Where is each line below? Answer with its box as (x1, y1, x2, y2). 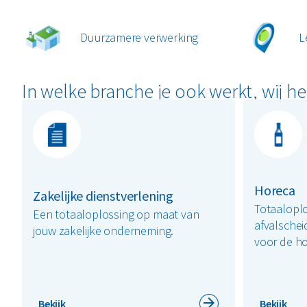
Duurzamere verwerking (80, 29, 199, 46)
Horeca (254, 182, 295, 199)
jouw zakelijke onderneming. (33, 223, 174, 239)
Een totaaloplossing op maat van (33, 206, 199, 223)
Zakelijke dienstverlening (33, 187, 173, 205)
